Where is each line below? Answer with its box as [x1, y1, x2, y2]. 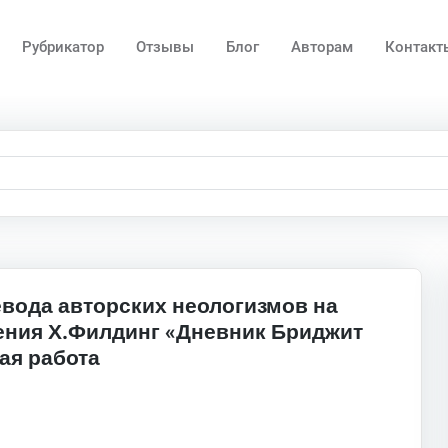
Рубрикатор [22, 38, 105, 56]
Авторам [291, 38, 354, 56]
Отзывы [136, 38, 195, 56]
